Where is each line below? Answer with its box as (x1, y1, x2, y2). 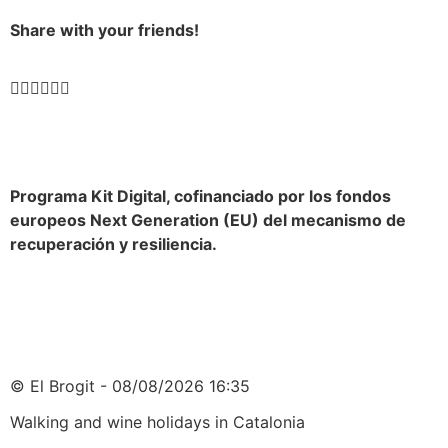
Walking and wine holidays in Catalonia (10, 412, 305, 433)
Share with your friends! (10, 19, 199, 40)
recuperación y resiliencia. (10, 234, 217, 255)
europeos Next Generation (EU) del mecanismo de (10, 210, 406, 231)
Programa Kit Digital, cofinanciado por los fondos (10, 186, 391, 207)
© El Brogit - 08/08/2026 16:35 (10, 376, 250, 397)
